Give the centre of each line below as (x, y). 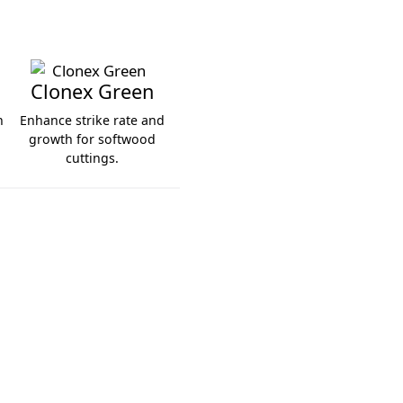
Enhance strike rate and (92, 121)
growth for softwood (92, 139)
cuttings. (92, 158)
